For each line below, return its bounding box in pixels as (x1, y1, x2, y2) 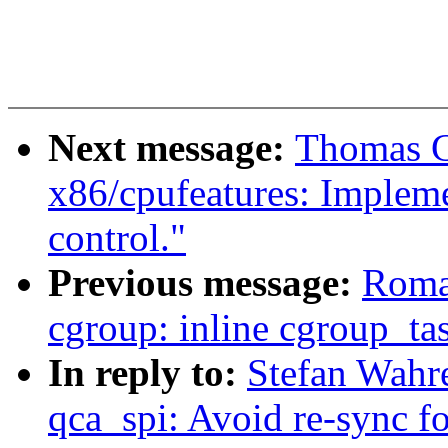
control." (48, 216, 186, 260)
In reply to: (48, 351, 247, 395)
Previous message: (48, 261, 362, 305)
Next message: (48, 126, 295, 170)
